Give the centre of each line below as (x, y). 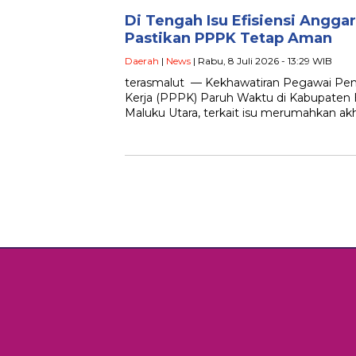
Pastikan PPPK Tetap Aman (228, 38)
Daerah (142, 61)
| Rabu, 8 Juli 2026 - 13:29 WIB (261, 61)
